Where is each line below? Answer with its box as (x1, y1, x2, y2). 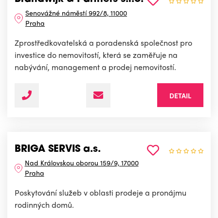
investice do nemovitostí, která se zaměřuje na (15, 49, 178, 61)
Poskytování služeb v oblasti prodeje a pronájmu (15, 187, 186, 199)
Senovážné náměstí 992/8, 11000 (25, 8, 127, 18)
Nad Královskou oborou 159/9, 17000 (24, 158, 139, 168)
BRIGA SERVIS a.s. (15, 145, 101, 155)
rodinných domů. (15, 199, 74, 211)
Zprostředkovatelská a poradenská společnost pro (15, 37, 192, 49)
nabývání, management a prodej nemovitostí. (15, 61, 176, 73)
